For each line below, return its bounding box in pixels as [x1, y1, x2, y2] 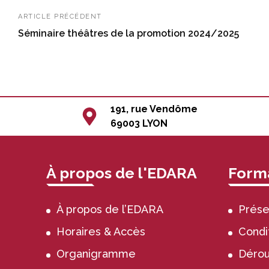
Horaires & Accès [56, 225, 146, 238]
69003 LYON [110, 117, 168, 129]
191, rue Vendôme [110, 103, 198, 115]
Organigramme [56, 247, 136, 260]
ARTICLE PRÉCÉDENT [18, 12, 102, 20]
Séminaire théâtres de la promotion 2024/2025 [18, 27, 239, 39]
